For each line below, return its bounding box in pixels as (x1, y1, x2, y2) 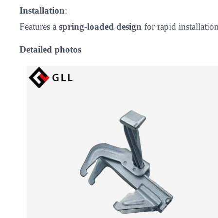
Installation (19, 5, 65, 16)
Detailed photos (19, 44, 81, 55)
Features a (19, 21, 59, 32)
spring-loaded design (59, 21, 142, 32)
